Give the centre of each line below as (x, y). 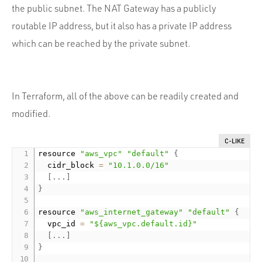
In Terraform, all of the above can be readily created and (125, 96)
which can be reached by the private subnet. (101, 43)
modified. (31, 113)
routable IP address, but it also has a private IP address (122, 25)
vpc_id (59, 223)
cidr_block (69, 165)
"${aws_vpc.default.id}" (144, 223)
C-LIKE (235, 141)
